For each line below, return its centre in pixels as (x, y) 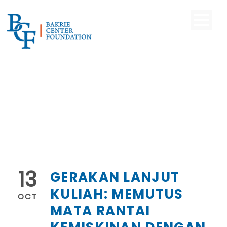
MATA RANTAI (100, 211)
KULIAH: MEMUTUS (117, 194)
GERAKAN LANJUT (115, 177)
